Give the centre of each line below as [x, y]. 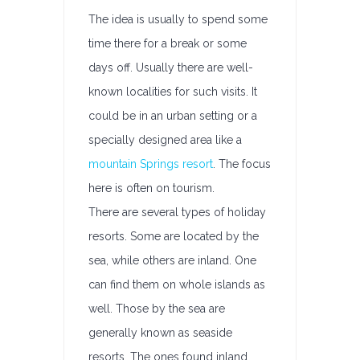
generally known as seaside [160, 333]
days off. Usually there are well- [171, 67]
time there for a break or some [168, 43]
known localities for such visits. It [173, 92]
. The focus [242, 164]
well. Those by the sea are [157, 309]
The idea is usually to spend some [178, 19]
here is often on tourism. [151, 188]
